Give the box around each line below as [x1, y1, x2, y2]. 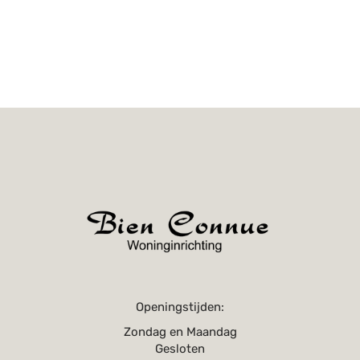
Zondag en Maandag [123, 324, 237, 339]
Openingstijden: [136, 299, 224, 314]
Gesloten [155, 341, 205, 356]
